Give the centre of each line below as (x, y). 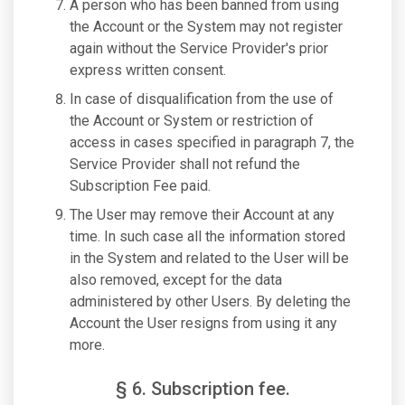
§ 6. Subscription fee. (202, 389)
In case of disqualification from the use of (202, 99)
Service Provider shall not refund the (185, 164)
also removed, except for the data (176, 280)
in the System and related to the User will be (209, 258)
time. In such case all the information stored (207, 236)
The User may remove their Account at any (202, 215)
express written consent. (148, 70)
